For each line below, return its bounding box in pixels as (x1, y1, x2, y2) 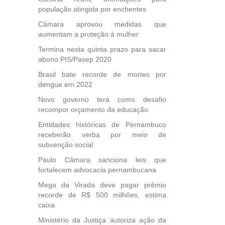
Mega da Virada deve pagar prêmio (38, 181, 166, 189)
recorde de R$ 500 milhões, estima (38, 191, 166, 199)
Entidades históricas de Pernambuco (38, 121, 166, 129)
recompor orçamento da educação (38, 105, 148, 114)
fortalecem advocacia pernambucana (38, 166, 156, 174)
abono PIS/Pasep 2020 (38, 55, 111, 63)
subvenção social (38, 141, 93, 149)
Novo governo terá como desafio (38, 95, 166, 103)
